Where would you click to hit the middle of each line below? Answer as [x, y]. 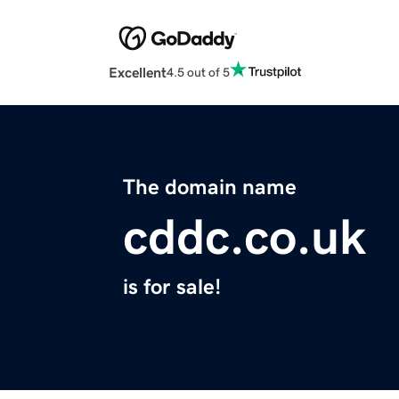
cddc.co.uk [244, 237]
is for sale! [172, 287]
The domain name [210, 187]
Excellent [138, 73]
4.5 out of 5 [198, 72]
